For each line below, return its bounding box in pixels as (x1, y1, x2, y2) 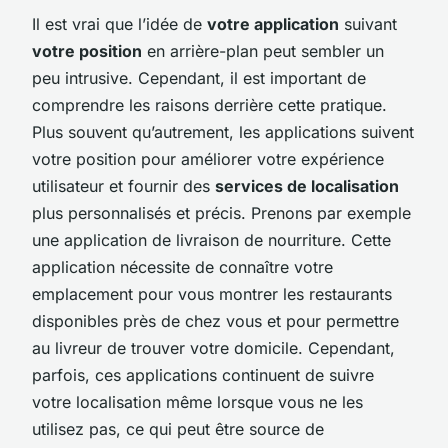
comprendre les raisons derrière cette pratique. (32, 94, 387, 115)
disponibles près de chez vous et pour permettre (32, 310, 399, 331)
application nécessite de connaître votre (32, 256, 333, 277)
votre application (207, 13, 339, 34)
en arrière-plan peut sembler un (142, 40, 384, 61)
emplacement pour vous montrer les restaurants (32, 283, 392, 304)
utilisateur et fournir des (32, 175, 215, 196)
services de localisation (215, 175, 399, 196)
